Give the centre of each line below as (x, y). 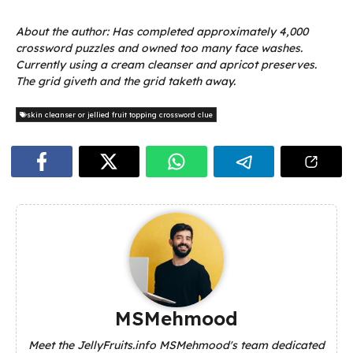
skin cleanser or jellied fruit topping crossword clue (120, 115)
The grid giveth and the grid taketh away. (126, 82)
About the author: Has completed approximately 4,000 (162, 32)
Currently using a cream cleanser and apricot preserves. (166, 65)
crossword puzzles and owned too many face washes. (159, 48)
